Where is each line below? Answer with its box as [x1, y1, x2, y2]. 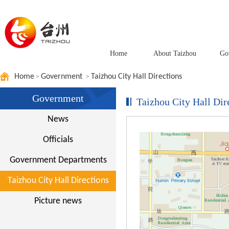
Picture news [34, 196, 82, 206]
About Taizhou [153, 50, 196, 57]
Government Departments [9, 155, 107, 165]
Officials [43, 135, 73, 145]
